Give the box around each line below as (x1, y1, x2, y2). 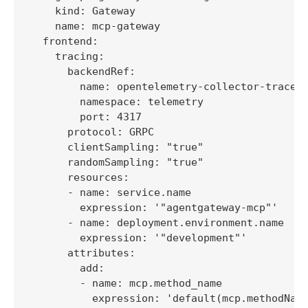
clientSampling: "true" (30, 141, 203, 154)
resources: (30, 171, 129, 184)
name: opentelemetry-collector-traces (30, 80, 302, 93)
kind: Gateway (30, 5, 135, 18)
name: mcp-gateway (30, 20, 160, 33)
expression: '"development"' (30, 232, 247, 245)
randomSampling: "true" (30, 156, 203, 169)
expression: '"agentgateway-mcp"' (30, 201, 278, 214)
